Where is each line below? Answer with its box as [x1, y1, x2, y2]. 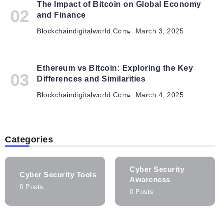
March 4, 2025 [135, 91, 184, 99]
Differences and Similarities [37, 75, 145, 83]
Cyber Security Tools [20, 170, 96, 179]
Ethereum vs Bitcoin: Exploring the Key [37, 64, 193, 73]
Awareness [130, 175, 170, 184]
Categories [5, 135, 53, 145]
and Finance [37, 11, 86, 20]
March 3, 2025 [135, 27, 184, 35]
